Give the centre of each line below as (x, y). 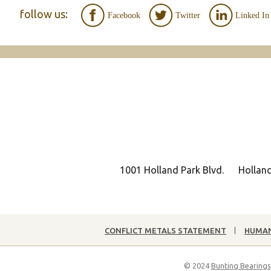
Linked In (252, 16)
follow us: (44, 14)
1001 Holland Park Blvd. (171, 170)
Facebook (124, 16)
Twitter (188, 16)
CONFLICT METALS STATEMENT (165, 230)
